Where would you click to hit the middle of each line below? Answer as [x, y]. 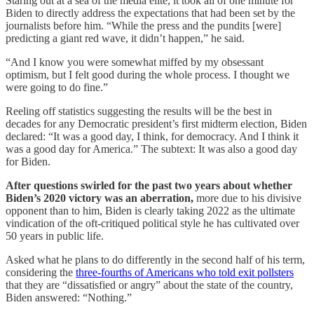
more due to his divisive [247, 198]
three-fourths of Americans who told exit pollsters [185, 273]
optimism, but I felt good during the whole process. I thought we [148, 75]
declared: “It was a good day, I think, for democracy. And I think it [152, 137]
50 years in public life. [55, 236]
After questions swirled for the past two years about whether [149, 186]
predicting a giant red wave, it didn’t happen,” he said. [125, 39]
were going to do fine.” [57, 88]
